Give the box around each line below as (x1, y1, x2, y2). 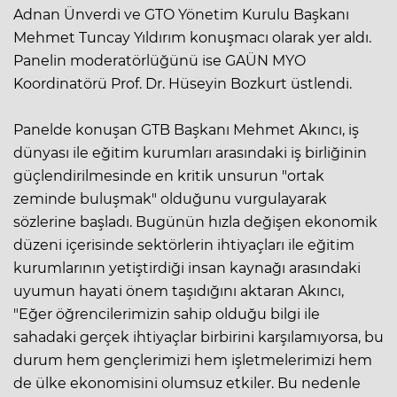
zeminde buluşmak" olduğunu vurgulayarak (13, 190, 327, 207)
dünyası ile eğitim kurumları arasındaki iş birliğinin (13, 144, 367, 161)
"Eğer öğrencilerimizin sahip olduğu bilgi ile (13, 305, 320, 323)
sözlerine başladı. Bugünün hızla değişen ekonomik (13, 213, 378, 230)
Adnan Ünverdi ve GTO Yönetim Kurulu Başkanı (13, 5, 349, 23)
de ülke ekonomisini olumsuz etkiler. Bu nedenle (13, 374, 361, 392)
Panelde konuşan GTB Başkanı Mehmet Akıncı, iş (13, 121, 359, 138)
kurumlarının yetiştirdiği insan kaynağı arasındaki (13, 259, 361, 276)
